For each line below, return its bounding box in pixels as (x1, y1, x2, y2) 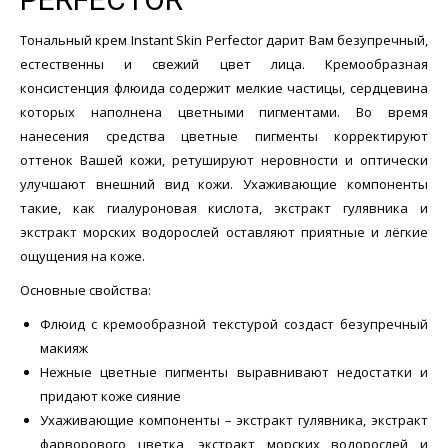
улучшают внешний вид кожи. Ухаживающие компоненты (20, 175, 428, 194)
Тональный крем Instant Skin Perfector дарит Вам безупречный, (20, 31, 428, 50)
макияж (40, 339, 88, 358)
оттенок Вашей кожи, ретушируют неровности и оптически (20, 151, 428, 170)
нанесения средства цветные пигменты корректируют (20, 127, 428, 146)
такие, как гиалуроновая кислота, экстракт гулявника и (20, 199, 428, 218)
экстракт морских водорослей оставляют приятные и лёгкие (20, 223, 428, 242)
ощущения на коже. (20, 247, 145, 266)
